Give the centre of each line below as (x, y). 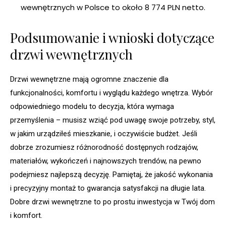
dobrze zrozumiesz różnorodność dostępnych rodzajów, (104, 148)
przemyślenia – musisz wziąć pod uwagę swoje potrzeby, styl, (113, 120)
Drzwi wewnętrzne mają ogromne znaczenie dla (89, 79)
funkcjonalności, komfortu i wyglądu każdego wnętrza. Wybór (111, 93)
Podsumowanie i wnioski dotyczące (112, 38)
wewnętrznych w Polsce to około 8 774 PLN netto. (113, 8)
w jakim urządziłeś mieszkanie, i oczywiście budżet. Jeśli (104, 134)
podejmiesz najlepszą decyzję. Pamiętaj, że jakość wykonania (111, 175)
